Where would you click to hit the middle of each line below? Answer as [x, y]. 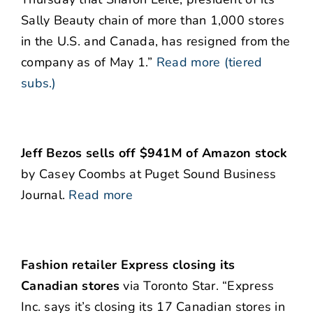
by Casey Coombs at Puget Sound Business [149, 174]
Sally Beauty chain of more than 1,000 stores [153, 21]
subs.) [39, 83]
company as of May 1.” [87, 63]
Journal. [43, 195]
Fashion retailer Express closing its [128, 265]
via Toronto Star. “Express [197, 286]
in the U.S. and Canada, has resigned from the [156, 42]
